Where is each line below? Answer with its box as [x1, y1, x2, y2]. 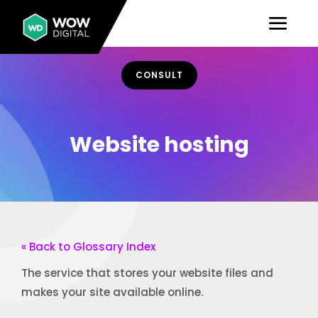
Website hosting [69, 130, 249, 160]
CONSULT [135, 68, 183, 81]
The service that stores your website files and [21, 265, 273, 280]
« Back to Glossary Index [21, 239, 155, 254]
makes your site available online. [21, 285, 203, 300]
